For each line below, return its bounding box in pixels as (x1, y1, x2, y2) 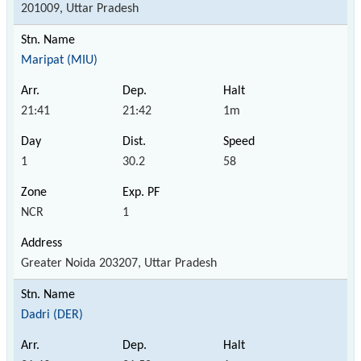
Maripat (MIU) (21, 53, 98, 67)
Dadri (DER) (21, 308, 83, 322)
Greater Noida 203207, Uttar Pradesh (21, 256, 217, 270)
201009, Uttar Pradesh (21, 2, 139, 15)
